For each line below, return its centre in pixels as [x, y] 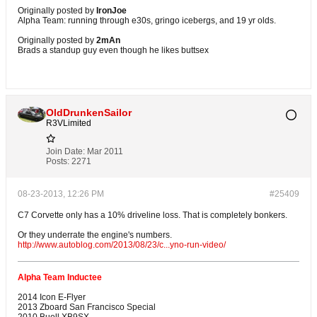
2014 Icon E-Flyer [52, 298]
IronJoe [111, 11]
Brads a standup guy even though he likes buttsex [113, 51]
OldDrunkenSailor [89, 113]
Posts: [58, 162]
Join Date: [65, 152]
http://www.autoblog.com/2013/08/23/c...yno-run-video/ [122, 245]
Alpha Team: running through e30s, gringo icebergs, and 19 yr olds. [147, 21]
